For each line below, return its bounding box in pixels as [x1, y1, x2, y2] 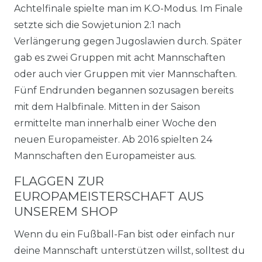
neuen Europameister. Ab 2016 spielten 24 [14, 134, 212, 145]
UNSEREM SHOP [14, 204, 118, 219]
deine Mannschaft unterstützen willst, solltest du [14, 245, 245, 256]
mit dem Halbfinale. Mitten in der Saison [14, 101, 200, 112]
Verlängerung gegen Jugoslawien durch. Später [14, 36, 242, 47]
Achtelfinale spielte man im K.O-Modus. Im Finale [14, 3, 243, 14]
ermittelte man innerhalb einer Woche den [14, 118, 216, 129]
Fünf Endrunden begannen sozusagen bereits [14, 85, 233, 96]
